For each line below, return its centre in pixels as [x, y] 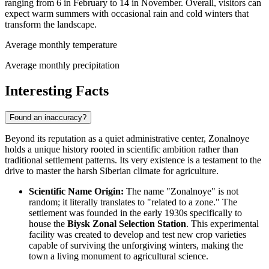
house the [48, 223]
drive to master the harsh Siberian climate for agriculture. [112, 171]
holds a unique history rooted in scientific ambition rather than [122, 149]
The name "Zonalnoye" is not [181, 191]
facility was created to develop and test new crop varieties [138, 234]
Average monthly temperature [61, 44]
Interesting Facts [57, 90]
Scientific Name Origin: [76, 191]
